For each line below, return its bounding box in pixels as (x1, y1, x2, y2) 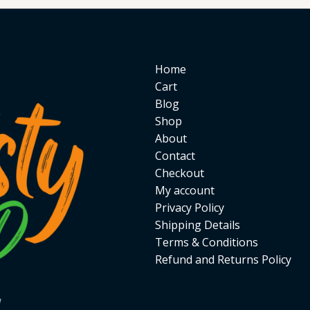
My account (155, 183, 215, 199)
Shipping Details (155, 217, 240, 233)
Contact (155, 148, 195, 164)
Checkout (155, 165, 204, 181)
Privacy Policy (155, 200, 224, 216)
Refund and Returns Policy (155, 252, 291, 268)
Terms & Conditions (155, 235, 258, 250)
